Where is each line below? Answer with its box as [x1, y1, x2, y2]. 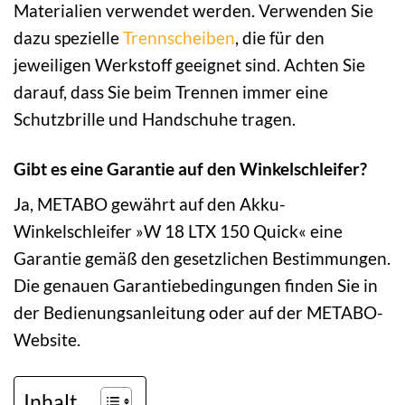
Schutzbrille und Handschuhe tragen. [14, 108, 296, 129]
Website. [14, 329, 80, 351]
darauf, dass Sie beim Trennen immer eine [14, 80, 328, 102]
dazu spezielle [14, 26, 123, 48]
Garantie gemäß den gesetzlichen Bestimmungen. [14, 248, 391, 269]
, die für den [235, 26, 325, 48]
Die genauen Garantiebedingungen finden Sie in [14, 275, 378, 297]
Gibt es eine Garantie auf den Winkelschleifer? [14, 157, 367, 179]
